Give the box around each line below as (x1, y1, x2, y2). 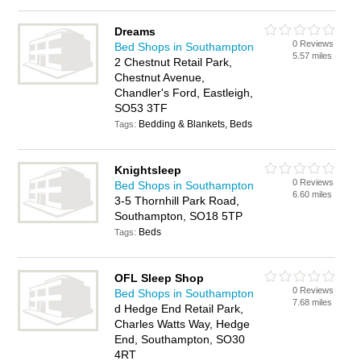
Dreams (114, 25, 156, 38)
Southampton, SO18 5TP (114, 210, 243, 222)
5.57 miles (293, 51, 333, 60)
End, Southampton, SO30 (114, 333, 246, 346)
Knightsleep (114, 164, 182, 176)
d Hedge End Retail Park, (114, 302, 244, 315)
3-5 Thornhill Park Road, (114, 194, 240, 207)
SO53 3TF (114, 102, 168, 114)
